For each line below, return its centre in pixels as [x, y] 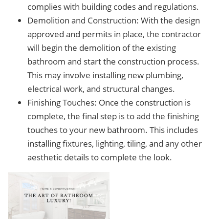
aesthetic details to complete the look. [100, 157]
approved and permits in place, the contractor [114, 34]
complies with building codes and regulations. [113, 7]
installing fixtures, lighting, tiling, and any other [115, 143]
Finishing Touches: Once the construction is [109, 102]
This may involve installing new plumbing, [105, 75]
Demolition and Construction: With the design [114, 20]
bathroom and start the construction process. [113, 61]
